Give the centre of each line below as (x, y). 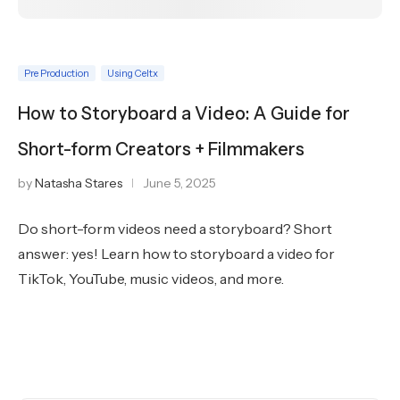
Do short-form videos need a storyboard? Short (175, 229)
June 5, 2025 (179, 183)
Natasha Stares (79, 183)
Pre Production (57, 73)
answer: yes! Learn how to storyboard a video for (176, 254)
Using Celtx (133, 73)
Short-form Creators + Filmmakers (161, 149)
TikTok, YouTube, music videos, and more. (151, 279)
